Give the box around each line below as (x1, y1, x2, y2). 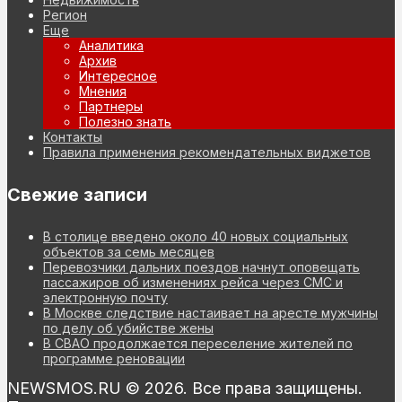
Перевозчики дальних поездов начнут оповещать (43, 259, 360, 275)
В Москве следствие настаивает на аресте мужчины (43, 305, 378, 321)
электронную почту (43, 290, 168, 306)
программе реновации (43, 351, 185, 367)
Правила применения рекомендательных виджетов (43, 144, 371, 161)
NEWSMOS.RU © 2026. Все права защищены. (7, 379, 363, 398)
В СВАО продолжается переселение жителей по (43, 336, 353, 352)
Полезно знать (79, 114, 171, 130)
